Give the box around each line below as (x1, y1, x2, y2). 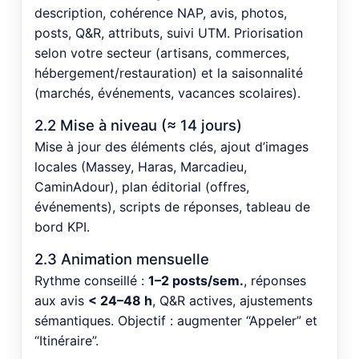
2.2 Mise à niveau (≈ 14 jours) (34, 115, 242, 134)
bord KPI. (34, 218, 90, 235)
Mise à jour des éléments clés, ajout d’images (34, 138, 309, 155)
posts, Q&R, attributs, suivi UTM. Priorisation (34, 24, 303, 41)
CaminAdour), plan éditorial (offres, (34, 178, 249, 195)
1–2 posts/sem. (148, 272, 244, 288)
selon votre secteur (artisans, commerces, (34, 44, 289, 61)
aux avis (34, 292, 88, 309)
